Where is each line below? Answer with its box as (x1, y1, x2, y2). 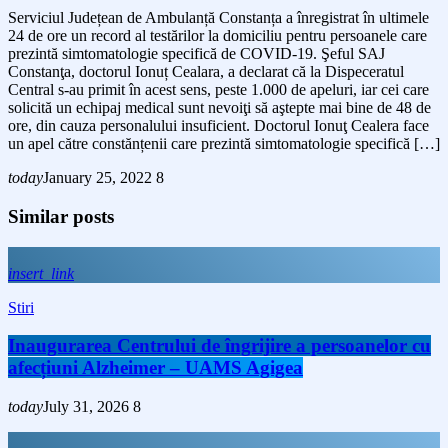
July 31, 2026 (43, 398, 129, 415)
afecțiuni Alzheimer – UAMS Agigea (8, 357, 303, 379)
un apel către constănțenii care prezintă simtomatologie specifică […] (8, 135, 440, 153)
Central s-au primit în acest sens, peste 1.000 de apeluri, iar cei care (8, 81, 429, 99)
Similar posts (8, 205, 114, 227)
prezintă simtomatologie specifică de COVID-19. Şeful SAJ (8, 45, 385, 63)
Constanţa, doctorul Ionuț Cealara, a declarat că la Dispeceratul (8, 63, 404, 81)
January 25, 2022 (43, 169, 152, 187)
